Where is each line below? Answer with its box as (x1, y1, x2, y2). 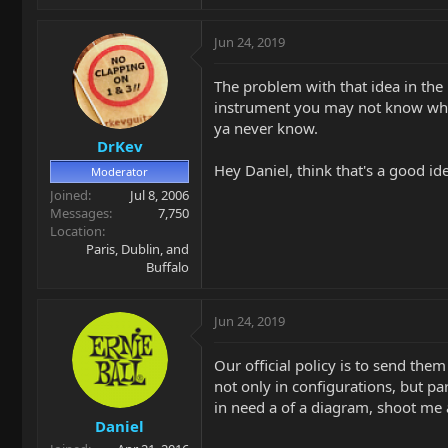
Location (50, 222, 102, 240)
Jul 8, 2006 (130, 186, 189, 204)
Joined (50, 186, 88, 204)
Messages (50, 204, 109, 222)
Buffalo (146, 258, 189, 276)
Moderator (91, 164, 148, 179)
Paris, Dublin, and (86, 240, 189, 258)
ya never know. (214, 117, 318, 138)
